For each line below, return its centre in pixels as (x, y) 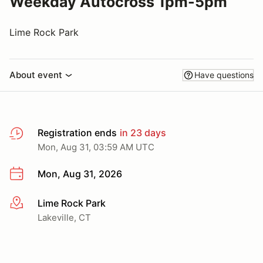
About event (36, 75)
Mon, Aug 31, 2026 (80, 174)
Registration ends (77, 133)
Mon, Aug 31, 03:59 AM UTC (96, 147)
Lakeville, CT (64, 217)
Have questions (224, 75)
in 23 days (142, 133)
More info (30, 203)
